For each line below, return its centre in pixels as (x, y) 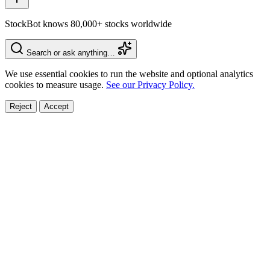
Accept (56, 106)
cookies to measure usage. (55, 84)
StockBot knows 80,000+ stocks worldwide (88, 24)
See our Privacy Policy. (150, 84)
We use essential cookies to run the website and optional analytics (129, 74)
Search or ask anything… (71, 52)
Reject (21, 106)
